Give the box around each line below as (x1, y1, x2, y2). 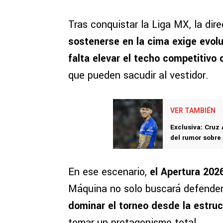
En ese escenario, (68, 165, 150, 180)
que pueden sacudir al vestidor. (68, 68, 209, 83)
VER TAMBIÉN (170, 107, 216, 115)
